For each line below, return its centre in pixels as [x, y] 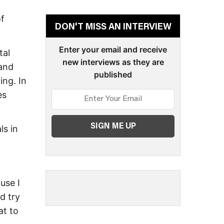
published [113, 74]
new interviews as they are [113, 62]
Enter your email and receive [113, 49]
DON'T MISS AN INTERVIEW [113, 27]
